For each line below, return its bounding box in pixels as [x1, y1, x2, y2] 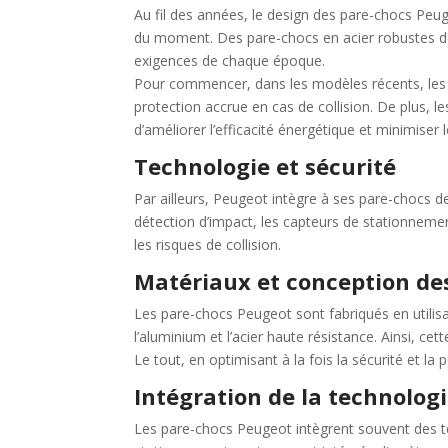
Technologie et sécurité [134, 151, 397, 182]
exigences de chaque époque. [134, 51, 326, 71]
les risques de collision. [134, 235, 282, 255]
